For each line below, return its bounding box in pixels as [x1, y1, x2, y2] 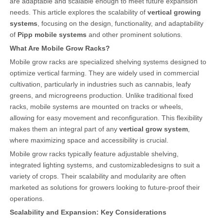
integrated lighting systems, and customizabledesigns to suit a [10, 161, 200, 169]
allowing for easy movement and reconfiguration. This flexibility [10, 113, 202, 122]
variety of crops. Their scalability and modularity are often [10, 172, 186, 180]
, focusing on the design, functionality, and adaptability [37, 19, 203, 27]
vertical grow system [119, 125, 188, 133]
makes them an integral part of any [10, 125, 119, 133]
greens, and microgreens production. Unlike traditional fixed [10, 91, 193, 99]
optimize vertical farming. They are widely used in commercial [10, 69, 199, 77]
